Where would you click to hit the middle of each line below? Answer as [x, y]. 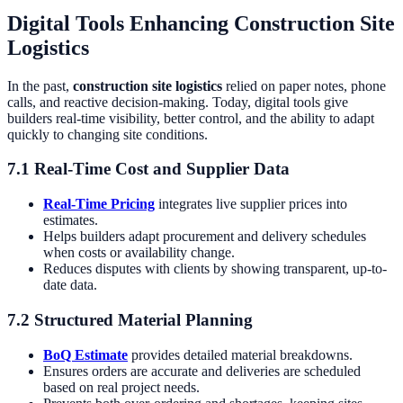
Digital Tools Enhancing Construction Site [201, 23]
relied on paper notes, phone [304, 85]
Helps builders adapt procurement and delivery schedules [205, 237]
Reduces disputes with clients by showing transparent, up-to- [215, 269]
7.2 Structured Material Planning [130, 319]
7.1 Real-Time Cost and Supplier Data [148, 169]
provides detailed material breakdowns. [240, 354]
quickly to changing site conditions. [107, 134]
